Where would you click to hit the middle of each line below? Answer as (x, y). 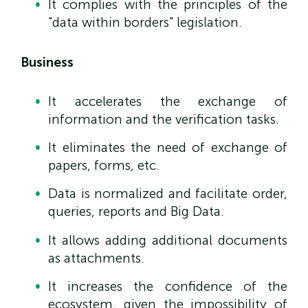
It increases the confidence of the (168, 287)
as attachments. (96, 258)
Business (47, 62)
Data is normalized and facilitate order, (168, 194)
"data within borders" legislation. (145, 23)
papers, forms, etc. (104, 165)
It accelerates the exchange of (168, 101)
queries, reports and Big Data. (136, 212)
